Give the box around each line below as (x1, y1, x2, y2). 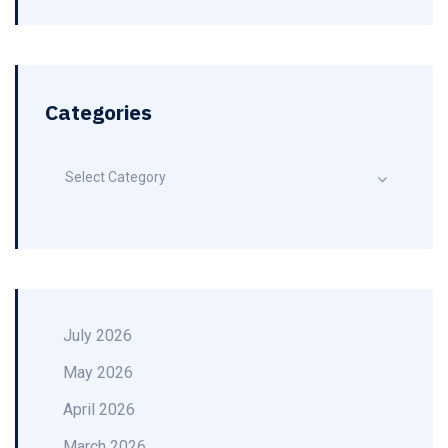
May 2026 (63, 363, 133, 382)
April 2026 (63, 400, 135, 419)
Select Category (65, 169, 166, 185)
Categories (45, 98, 152, 126)
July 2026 (63, 326, 132, 345)
